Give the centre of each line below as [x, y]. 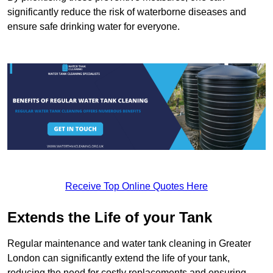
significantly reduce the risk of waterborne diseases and [127, 12]
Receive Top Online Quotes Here [136, 186]
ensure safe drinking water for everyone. [94, 27]
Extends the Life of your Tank [110, 217]
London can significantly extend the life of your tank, [119, 258]
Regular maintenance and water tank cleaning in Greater [129, 243]
